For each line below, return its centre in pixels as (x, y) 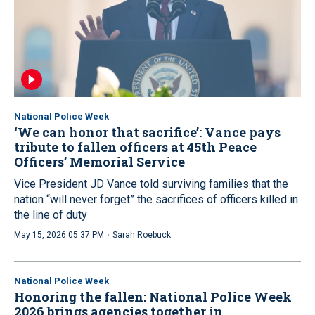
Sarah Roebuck (142, 234)
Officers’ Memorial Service (99, 161)
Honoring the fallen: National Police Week (153, 296)
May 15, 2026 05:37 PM (59, 234)
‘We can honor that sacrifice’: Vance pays (147, 132)
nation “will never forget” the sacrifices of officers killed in (156, 199)
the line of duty (51, 214)
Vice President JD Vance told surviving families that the (151, 184)
